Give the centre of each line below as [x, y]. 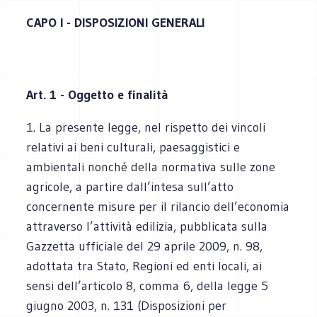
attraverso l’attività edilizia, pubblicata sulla [147, 226]
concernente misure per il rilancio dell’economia [158, 206]
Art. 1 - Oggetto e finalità [97, 94]
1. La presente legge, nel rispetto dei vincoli [146, 127]
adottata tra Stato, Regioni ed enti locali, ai [144, 266]
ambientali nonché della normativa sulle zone [151, 167]
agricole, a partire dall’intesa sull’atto [130, 186]
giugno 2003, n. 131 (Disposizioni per [127, 305]
